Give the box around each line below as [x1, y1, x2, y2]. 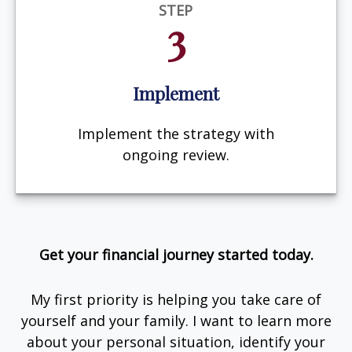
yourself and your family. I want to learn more [20, 310, 332, 330]
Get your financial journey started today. [38, 244, 313, 264]
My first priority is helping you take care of [31, 289, 321, 309]
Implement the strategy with [77, 123, 274, 143]
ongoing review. [122, 145, 229, 164]
